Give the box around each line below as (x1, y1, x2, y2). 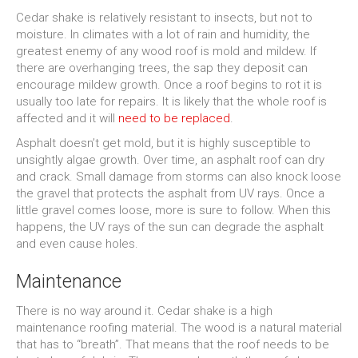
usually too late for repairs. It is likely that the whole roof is (16, 94, 327, 109)
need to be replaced (118, 111, 230, 125)
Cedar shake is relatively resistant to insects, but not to (16, 10, 312, 25)
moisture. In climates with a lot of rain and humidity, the (16, 27, 310, 42)
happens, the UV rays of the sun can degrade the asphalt (16, 220, 324, 234)
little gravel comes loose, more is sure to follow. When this (16, 203, 331, 217)
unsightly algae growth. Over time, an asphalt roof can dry (16, 153, 324, 167)
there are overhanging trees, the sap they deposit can (16, 61, 308, 75)
